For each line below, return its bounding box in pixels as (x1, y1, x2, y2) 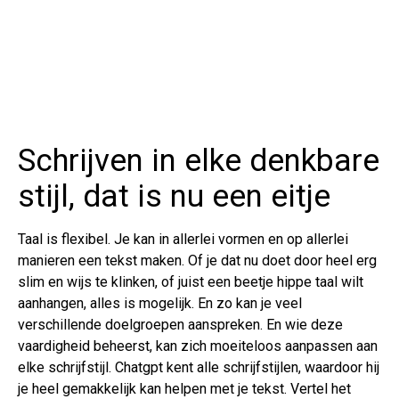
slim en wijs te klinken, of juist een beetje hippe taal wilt (18, 273, 363, 291)
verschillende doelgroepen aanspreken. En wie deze (18, 316, 343, 334)
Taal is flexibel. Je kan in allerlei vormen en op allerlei (18, 231, 348, 248)
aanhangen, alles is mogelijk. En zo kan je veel (18, 295, 302, 313)
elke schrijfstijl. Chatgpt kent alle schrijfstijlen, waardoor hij (18, 359, 379, 377)
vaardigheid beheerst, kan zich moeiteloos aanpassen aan (18, 338, 378, 355)
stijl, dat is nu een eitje (18, 178, 330, 216)
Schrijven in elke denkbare (18, 142, 379, 180)
